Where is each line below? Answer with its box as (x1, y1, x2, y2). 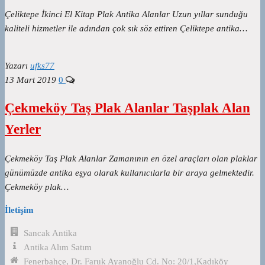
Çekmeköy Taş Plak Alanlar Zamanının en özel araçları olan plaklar (5, 153, 257, 163)
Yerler (5, 122, 41, 137)
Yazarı (5, 60, 28, 70)
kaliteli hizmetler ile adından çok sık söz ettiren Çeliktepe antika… (5, 23, 247, 33)
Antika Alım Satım (24, 242, 92, 252)
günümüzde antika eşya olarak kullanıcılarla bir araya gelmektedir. (5, 167, 254, 177)
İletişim (5, 205, 34, 215)
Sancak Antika (24, 228, 77, 238)
